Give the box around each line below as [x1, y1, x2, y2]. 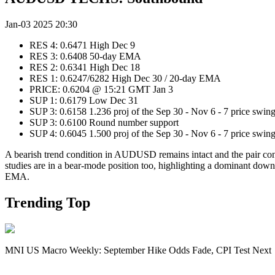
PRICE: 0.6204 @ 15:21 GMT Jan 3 [29, 83, 176, 95]
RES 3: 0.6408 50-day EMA [29, 50, 178, 61]
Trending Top [5, 194, 90, 211]
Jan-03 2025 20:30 [5, 18, 77, 29]
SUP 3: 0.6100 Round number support [29, 117, 181, 128]
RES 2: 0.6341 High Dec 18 [29, 61, 147, 72]
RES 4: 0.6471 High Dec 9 [29, 39, 135, 50]
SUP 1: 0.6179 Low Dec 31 [29, 95, 141, 106]
